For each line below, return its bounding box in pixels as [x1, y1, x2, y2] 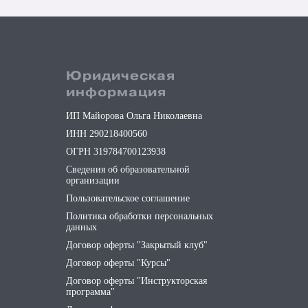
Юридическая [66, 67, 175, 85]
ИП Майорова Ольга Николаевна [66, 111, 202, 121]
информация [66, 84, 166, 101]
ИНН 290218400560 [66, 129, 147, 139]
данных [66, 222, 97, 232]
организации [66, 175, 120, 186]
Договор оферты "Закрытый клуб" [66, 240, 208, 250]
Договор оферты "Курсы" [66, 258, 170, 268]
